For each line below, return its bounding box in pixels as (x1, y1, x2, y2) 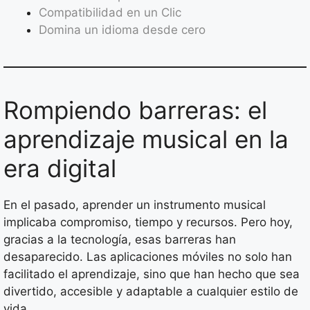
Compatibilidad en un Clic (39, 5, 181, 19)
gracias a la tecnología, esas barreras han (3, 232, 236, 246)
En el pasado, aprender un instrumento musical (3, 197, 266, 212)
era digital (3, 153, 116, 183)
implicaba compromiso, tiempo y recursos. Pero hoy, (3, 215, 293, 229)
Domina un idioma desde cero (39, 22, 206, 37)
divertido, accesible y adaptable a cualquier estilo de (3, 284, 298, 298)
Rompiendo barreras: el (3, 95, 267, 125)
